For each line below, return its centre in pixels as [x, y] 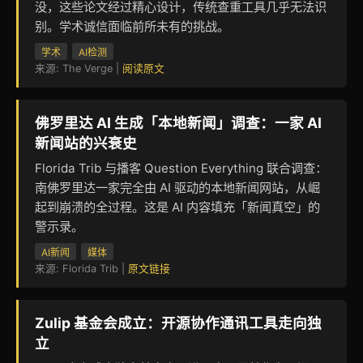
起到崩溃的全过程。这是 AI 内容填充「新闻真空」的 [177, 207]
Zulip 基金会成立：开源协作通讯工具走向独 [178, 322]
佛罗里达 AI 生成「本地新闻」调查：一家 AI [178, 122]
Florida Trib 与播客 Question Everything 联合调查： [181, 168]
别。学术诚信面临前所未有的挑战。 [132, 26]
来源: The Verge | [79, 68]
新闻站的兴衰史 [86, 143]
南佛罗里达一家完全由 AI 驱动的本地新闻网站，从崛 [177, 187]
